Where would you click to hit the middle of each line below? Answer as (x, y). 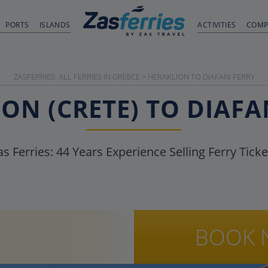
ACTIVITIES (217, 25)
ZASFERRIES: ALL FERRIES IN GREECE (77, 77)
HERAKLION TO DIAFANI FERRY (201, 77)
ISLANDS (55, 25)
